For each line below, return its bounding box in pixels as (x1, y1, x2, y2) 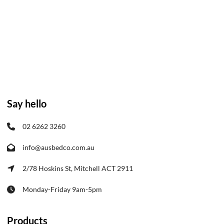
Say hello (7, 97, 46, 110)
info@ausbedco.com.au (22, 142, 94, 151)
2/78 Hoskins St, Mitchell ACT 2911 (15, 163, 133, 172)
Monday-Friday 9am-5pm (15, 184, 102, 193)
